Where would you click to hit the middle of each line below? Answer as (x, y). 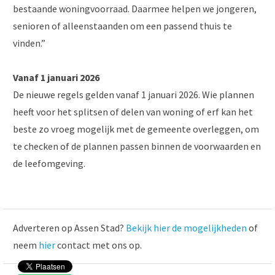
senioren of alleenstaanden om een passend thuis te (122, 25)
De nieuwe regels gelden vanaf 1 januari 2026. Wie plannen (134, 94)
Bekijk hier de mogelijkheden (186, 227)
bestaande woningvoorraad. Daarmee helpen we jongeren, (135, 8)
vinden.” (29, 43)
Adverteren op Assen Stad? (69, 227)
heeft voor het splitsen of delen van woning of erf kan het (133, 111)
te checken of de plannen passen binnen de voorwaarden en (137, 146)
